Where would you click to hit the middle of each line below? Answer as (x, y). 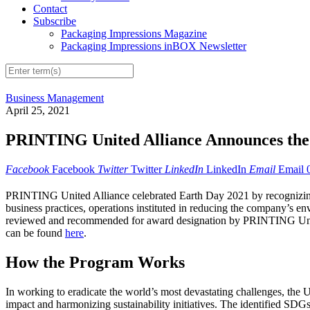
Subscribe (55, 21)
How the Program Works (95, 262)
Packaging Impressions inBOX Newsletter (154, 46)
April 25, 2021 (38, 111)
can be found (35, 233)
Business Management (55, 98)
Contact (50, 9)
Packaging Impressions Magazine (134, 34)
